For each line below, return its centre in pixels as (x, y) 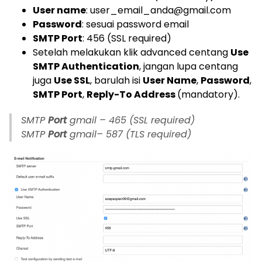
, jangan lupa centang (189, 67)
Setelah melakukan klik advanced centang (132, 53)
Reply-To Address (132, 95)
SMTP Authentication (86, 67)
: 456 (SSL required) (127, 39)
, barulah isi (116, 81)
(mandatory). (208, 95)
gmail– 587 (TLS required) (129, 135)
